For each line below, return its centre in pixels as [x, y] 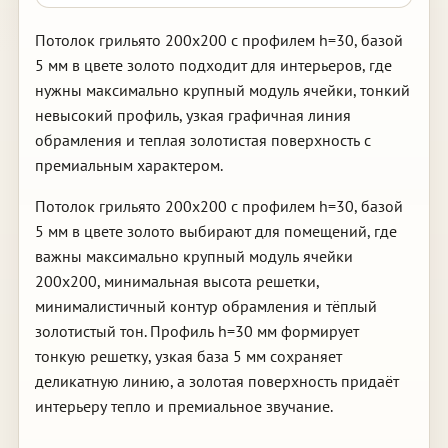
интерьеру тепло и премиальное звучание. [183, 406]
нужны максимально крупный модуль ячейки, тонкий [222, 90]
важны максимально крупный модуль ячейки [193, 256]
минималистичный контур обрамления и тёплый [205, 306]
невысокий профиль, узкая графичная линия [192, 115]
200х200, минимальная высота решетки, [176, 281]
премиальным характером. [128, 165]
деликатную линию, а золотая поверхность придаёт [216, 381]
